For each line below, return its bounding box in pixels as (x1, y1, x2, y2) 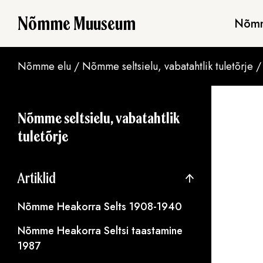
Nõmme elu (18, 59, 71, 74)
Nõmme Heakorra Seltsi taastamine (18, 223, 183, 238)
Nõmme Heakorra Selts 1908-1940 (18, 199, 182, 214)
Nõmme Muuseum (18, 12, 136, 35)
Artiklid (18, 168, 56, 188)
